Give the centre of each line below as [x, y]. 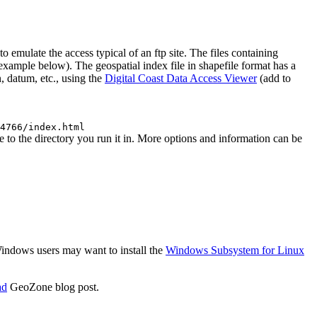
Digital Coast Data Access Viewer [181, 79]
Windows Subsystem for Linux [235, 250]
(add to [274, 79]
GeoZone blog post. [53, 287]
